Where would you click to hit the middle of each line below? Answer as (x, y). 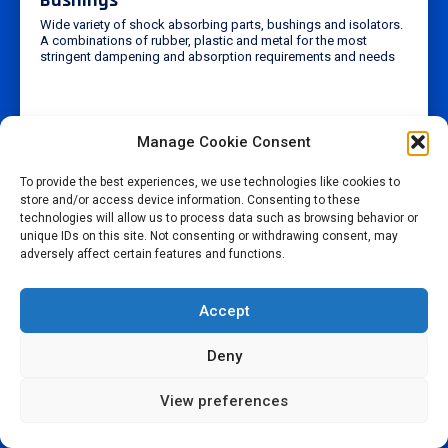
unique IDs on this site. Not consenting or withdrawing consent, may (209, 236)
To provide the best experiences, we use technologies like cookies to (210, 182)
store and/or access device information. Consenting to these (190, 200)
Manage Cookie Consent (224, 142)
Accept (224, 310)
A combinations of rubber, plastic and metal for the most (203, 40)
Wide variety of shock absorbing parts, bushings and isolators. (221, 24)
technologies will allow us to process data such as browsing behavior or (219, 218)
